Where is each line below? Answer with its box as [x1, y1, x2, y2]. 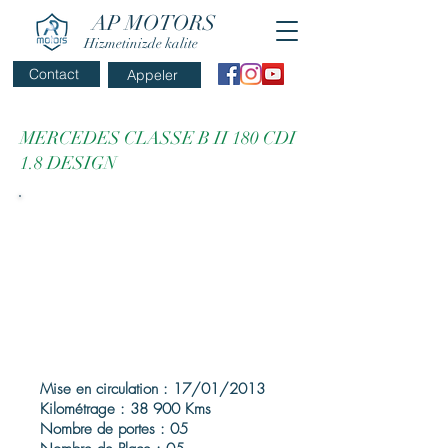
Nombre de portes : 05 [40, 419, 188, 439]
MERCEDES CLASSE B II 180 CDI [20, 127, 296, 149]
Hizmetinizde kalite [84, 35, 198, 52]
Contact [29, 65, 80, 83]
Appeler [126, 66, 178, 84]
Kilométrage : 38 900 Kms [40, 399, 211, 419]
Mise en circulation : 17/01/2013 [40, 379, 265, 399]
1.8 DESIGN [20, 152, 117, 174]
